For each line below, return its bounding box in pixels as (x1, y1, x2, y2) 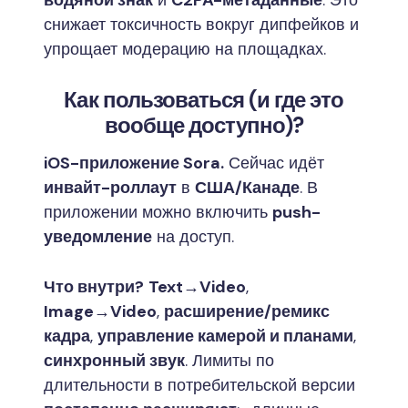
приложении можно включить (44, 200, 272, 223)
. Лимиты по (185, 349, 274, 372)
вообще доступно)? (104, 110, 304, 139)
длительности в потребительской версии (44, 373, 355, 396)
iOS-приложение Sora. (44, 151, 224, 174)
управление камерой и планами (97, 324, 353, 347)
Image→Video (44, 300, 157, 322)
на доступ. (152, 225, 234, 248)
